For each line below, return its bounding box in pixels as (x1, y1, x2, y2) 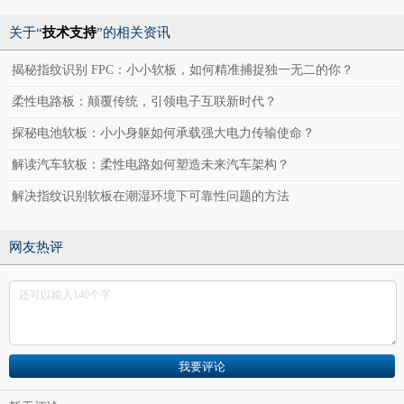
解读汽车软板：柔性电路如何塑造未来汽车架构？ (12, 158, 289, 171)
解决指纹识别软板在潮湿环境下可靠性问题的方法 (12, 189, 289, 203)
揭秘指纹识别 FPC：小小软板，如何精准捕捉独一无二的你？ (12, 63, 353, 77)
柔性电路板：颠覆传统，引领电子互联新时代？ (12, 95, 277, 108)
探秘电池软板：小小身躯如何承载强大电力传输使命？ (12, 126, 315, 140)
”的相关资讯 (96, 25, 170, 40)
